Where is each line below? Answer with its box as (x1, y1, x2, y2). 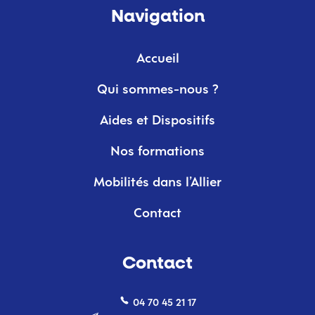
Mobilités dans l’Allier (94, 176, 221, 190)
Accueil (136, 53, 179, 66)
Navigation (110, 8, 205, 26)
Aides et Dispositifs (100, 115, 215, 128)
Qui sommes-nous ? (96, 84, 219, 97)
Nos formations (110, 146, 205, 159)
